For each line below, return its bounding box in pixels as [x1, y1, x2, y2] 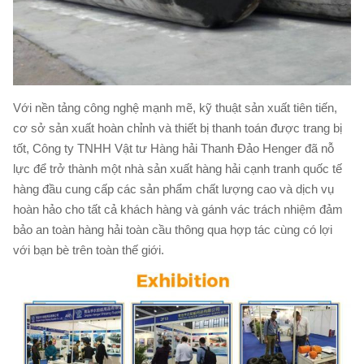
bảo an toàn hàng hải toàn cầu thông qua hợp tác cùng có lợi [13, 222, 332, 236]
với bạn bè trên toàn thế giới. [13, 242, 164, 257]
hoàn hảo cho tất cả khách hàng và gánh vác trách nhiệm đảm [13, 201, 343, 216]
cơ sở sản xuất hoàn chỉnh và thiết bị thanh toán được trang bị [13, 120, 342, 135]
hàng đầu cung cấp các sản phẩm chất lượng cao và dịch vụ [13, 181, 334, 196]
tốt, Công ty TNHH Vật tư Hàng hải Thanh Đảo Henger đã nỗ [13, 141, 334, 155]
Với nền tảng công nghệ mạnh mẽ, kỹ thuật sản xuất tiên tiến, [13, 100, 337, 115]
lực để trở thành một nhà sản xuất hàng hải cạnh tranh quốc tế [13, 161, 342, 175]
